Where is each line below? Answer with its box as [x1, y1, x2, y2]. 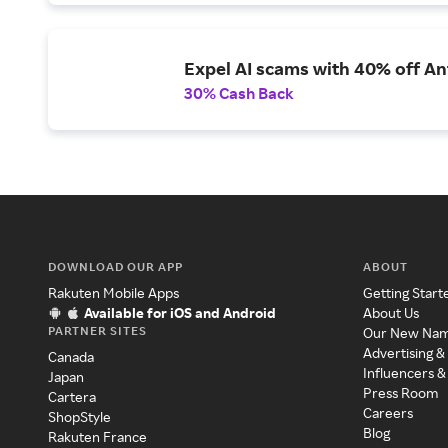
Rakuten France [48, 428, 147, 446]
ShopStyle [48, 408, 111, 426]
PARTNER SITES [48, 323, 147, 339]
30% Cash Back [184, 82, 294, 103]
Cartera [48, 388, 96, 406]
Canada [48, 348, 94, 366]
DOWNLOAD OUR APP [48, 259, 183, 275]
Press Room [363, 384, 439, 402]
